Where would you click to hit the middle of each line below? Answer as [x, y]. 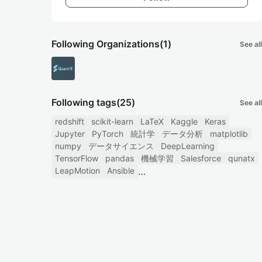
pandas [120, 158]
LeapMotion [77, 170]
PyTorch [108, 134]
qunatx [242, 158]
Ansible [121, 170]
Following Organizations [106, 44]
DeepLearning [188, 146]
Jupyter [70, 134]
